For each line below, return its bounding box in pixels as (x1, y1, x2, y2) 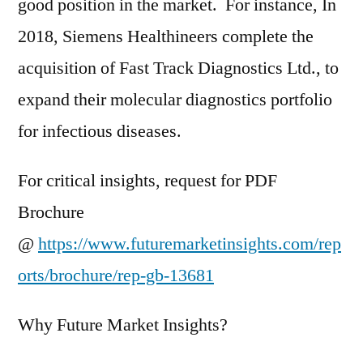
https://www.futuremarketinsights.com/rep (38, 233, 341, 255)
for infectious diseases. (18, 120, 181, 143)
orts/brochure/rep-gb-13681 (18, 264, 214, 287)
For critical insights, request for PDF (18, 169, 277, 192)
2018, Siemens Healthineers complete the (18, 25, 314, 48)
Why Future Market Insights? (18, 314, 228, 336)
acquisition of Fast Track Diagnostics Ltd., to (18, 57, 339, 79)
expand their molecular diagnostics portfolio (18, 88, 332, 111)
